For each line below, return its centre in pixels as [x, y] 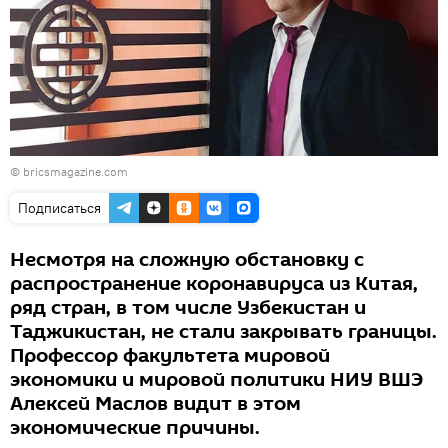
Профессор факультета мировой [170, 356]
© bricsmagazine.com [69, 172]
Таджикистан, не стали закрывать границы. [223, 332]
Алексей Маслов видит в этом [155, 404]
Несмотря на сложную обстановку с [187, 260]
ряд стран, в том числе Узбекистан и [188, 308]
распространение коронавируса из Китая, [214, 284]
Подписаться [59, 208]
